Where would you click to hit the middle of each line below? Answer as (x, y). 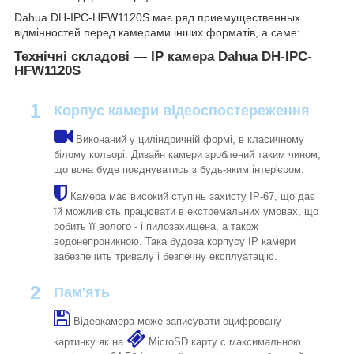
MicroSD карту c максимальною (223, 341)
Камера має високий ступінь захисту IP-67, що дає (191, 196)
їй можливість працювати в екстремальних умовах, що (186, 211)
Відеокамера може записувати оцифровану (176, 321)
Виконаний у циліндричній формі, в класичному (188, 139)
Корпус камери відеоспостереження (182, 110)
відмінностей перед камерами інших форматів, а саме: (157, 33)
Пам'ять (82, 292)
